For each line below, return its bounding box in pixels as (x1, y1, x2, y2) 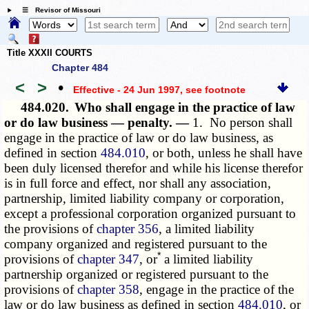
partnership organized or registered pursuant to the (4, 267, 269, 282)
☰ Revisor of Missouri (14, 6, 101, 14)
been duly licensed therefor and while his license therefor (4, 161, 303, 176)
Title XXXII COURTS (7, 47, 92, 58)
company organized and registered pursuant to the (4, 237, 268, 252)
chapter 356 (97, 221, 159, 237)
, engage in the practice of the (139, 282, 295, 297)
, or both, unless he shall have (146, 146, 303, 161)
